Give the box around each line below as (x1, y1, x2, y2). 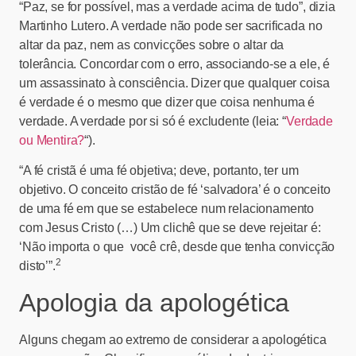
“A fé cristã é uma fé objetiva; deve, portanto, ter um (19, 164, 299, 178)
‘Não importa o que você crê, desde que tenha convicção (19, 240, 335, 254)
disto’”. (19, 259, 56, 273)
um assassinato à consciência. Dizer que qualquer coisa (19, 75, 330, 90)
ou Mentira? (19, 133, 85, 147)
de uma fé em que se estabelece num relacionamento (19, 202, 315, 216)
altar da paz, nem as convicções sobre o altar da (19, 37, 284, 52)
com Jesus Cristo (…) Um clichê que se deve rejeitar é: (19, 221, 321, 235)
